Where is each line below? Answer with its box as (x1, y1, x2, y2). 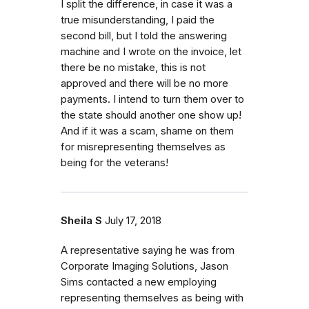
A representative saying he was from (61, 243, 235, 257)
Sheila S (61, 214, 102, 227)
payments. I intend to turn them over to (61, 92, 244, 106)
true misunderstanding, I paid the (61, 13, 215, 26)
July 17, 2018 (105, 214, 161, 227)
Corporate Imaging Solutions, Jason (61, 259, 228, 272)
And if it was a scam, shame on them (61, 124, 234, 137)
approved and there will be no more (61, 77, 228, 90)
